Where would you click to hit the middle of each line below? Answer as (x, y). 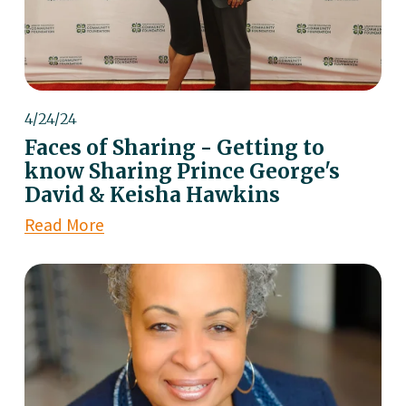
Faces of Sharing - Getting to (174, 148)
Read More (64, 225)
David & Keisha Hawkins (152, 195)
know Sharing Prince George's (182, 172)
